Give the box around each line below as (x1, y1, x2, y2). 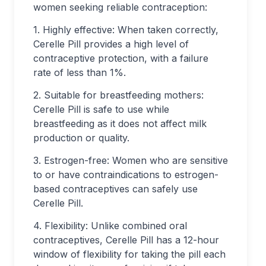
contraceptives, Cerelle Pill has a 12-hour (33, 234, 219, 246)
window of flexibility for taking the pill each (33, 248, 226, 260)
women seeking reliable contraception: (33, 1, 207, 13)
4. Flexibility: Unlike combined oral (33, 220, 187, 232)
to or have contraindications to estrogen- (33, 169, 218, 180)
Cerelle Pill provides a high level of (33, 38, 189, 50)
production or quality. (33, 132, 129, 144)
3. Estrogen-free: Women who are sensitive (33, 154, 228, 166)
